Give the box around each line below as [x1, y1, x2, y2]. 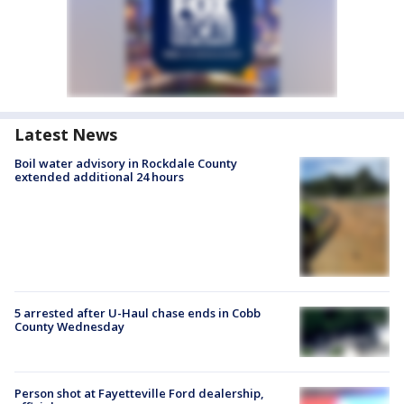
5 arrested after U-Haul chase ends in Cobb [14, 305, 261, 322]
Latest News [14, 124, 117, 145]
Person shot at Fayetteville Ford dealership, [14, 385, 264, 402]
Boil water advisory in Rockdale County [14, 155, 237, 171]
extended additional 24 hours [14, 169, 184, 185]
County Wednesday [14, 318, 124, 335]
